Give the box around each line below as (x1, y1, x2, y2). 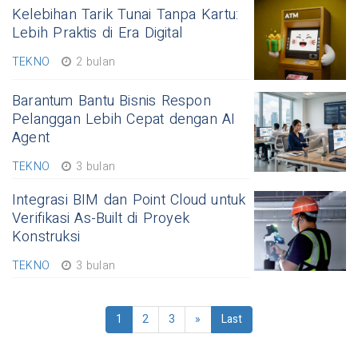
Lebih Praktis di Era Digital (12, 22, 182, 45)
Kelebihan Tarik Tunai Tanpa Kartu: (12, 4, 239, 26)
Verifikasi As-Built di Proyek (12, 208, 190, 230)
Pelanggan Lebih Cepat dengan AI (12, 109, 236, 131)
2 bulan (71, 54, 116, 71)
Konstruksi (12, 226, 80, 249)
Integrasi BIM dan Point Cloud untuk (12, 189, 246, 212)
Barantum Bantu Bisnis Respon (12, 90, 211, 113)
